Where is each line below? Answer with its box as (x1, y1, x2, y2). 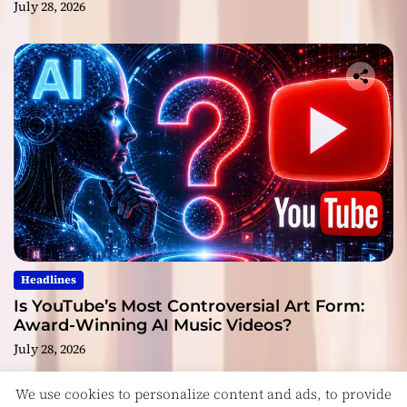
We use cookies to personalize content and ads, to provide (15, 384, 392, 404)
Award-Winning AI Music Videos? (14, 315, 292, 336)
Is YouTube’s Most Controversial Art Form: (14, 296, 364, 317)
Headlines (21, 273, 76, 288)
